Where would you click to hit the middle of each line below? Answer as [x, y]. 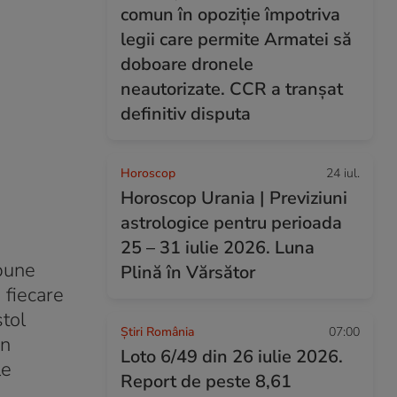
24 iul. [343, 173]
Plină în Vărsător [188, 272]
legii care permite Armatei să [236, 39]
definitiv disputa [186, 114]
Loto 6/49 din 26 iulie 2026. [232, 357]
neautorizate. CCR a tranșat [232, 89]
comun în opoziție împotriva [230, 15]
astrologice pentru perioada [231, 223]
